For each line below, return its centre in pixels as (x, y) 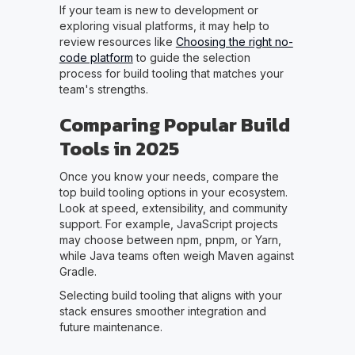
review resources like (117, 41)
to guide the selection (191, 57)
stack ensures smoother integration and (162, 311)
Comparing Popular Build (174, 124)
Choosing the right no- (234, 41)
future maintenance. (111, 326)
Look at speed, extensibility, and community (173, 208)
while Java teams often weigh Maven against (176, 255)
